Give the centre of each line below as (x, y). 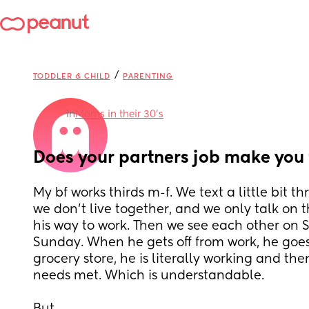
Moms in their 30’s (119, 114)
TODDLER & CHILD (72, 76)
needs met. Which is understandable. (150, 276)
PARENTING (148, 76)
